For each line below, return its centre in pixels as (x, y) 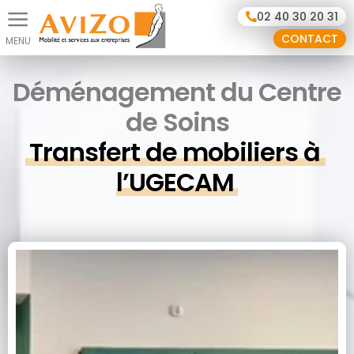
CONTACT (310, 39)
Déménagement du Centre (177, 92)
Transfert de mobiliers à (177, 152)
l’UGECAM (175, 182)
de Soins (177, 122)
